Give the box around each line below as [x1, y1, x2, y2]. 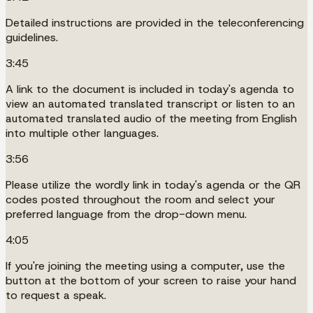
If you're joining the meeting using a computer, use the [6, 258, 285, 273]
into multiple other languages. [6, 125, 159, 140]
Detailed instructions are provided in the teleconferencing [6, 15, 304, 30]
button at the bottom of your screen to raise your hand [6, 272, 296, 288]
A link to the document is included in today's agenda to [6, 81, 294, 96]
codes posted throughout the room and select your [6, 191, 275, 207]
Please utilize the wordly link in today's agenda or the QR [6, 177, 300, 192]
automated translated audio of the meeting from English [6, 110, 297, 126]
